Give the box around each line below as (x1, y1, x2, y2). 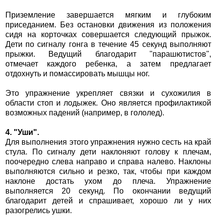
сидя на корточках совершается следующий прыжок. (5, 30, 212, 39)
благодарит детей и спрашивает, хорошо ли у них (5, 197, 212, 205)
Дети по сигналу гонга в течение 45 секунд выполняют (5, 40, 212, 49)
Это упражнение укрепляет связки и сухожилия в (5, 89, 212, 98)
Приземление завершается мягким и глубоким (5, 11, 212, 20)
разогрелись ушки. (5, 206, 72, 215)
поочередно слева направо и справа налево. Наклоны (5, 157, 212, 166)
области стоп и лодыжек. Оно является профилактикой (5, 99, 212, 108)
